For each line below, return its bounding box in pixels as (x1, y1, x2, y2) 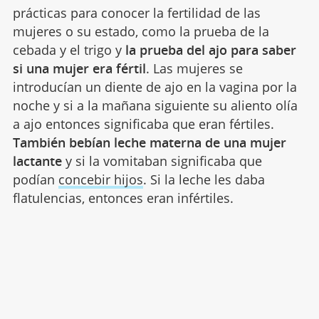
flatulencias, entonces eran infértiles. (12, 189, 234, 206)
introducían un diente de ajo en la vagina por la (12, 78, 297, 95)
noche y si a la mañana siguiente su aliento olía (12, 96, 298, 114)
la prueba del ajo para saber (121, 41, 296, 58)
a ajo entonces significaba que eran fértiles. (12, 115, 274, 132)
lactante (12, 152, 62, 169)
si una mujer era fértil (12, 59, 146, 77)
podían (12, 170, 58, 188)
